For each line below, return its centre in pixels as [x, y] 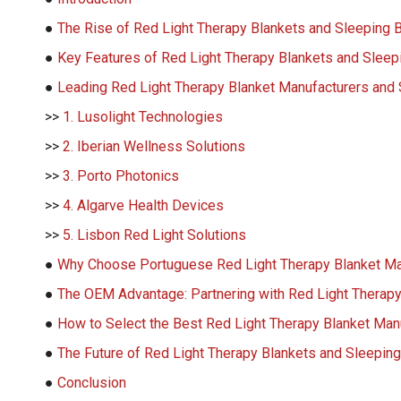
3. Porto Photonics [121, 175]
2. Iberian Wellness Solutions [154, 146]
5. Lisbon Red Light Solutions [154, 235]
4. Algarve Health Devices [143, 205]
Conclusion [92, 382]
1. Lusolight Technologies [143, 116]
